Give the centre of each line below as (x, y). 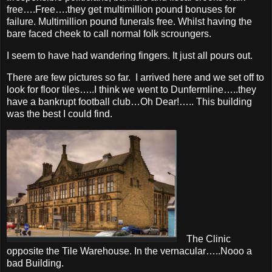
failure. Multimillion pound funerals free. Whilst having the (129, 22)
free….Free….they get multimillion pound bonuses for (121, 10)
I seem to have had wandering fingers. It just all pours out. (130, 56)
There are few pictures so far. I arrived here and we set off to (135, 77)
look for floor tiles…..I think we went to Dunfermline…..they (131, 90)
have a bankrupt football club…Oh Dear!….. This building (129, 102)
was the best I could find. (59, 114)
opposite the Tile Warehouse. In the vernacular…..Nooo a (129, 251)
